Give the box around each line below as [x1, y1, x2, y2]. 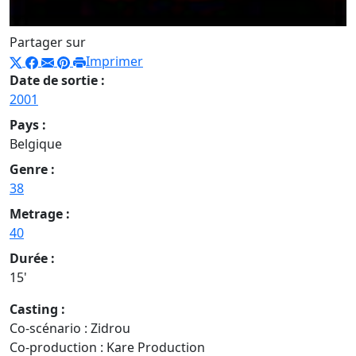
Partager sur [10, 33, 86, 52]
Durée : [10, 250, 55, 268]
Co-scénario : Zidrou [10, 319, 130, 338]
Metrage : [10, 205, 70, 223]
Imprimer [86, 52, 143, 71]
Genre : [10, 161, 55, 179]
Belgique [10, 135, 62, 153]
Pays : [10, 116, 46, 134]
